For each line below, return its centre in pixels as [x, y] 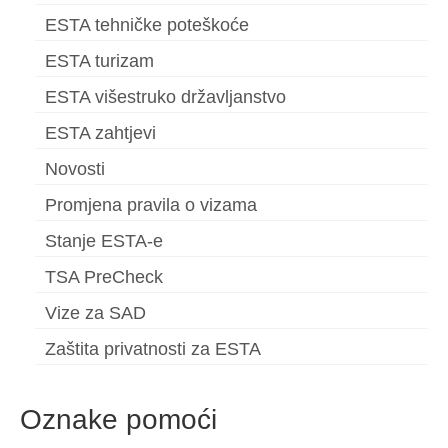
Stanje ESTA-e [104, 241]
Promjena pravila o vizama [151, 205]
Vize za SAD [95, 313]
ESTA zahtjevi [100, 133]
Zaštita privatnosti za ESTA [153, 349]
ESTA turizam [99, 61]
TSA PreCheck [104, 277]
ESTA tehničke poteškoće [147, 25]
